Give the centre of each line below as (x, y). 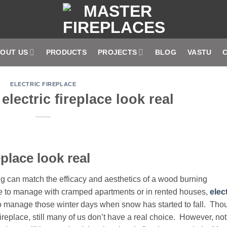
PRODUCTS (66, 52)
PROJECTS (117, 52)
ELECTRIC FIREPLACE (43, 84)
